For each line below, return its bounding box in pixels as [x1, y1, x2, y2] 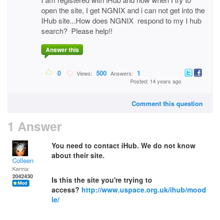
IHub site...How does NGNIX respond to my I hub [41, 15, 201, 26]
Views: [74, 69, 94, 78]
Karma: [12, 165, 29, 172]
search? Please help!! [41, 26, 112, 36]
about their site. [52, 150, 105, 160]
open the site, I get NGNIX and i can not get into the [41, 5, 205, 15]
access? [52, 185, 82, 194]
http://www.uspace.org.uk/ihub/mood [82, 185, 206, 194]
